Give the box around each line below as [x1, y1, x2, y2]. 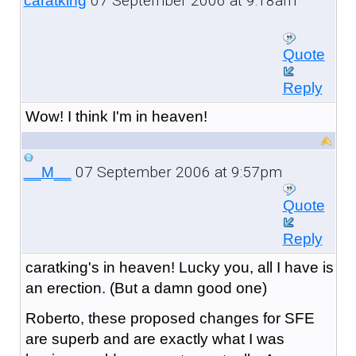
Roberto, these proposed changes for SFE [25, 309, 315, 327]
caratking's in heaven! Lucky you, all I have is [25, 258, 334, 276]
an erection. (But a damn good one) [25, 279, 267, 296]
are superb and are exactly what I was [25, 330, 284, 347]
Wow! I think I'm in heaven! [25, 107, 207, 125]
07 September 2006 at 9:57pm [71, 162, 282, 181]
